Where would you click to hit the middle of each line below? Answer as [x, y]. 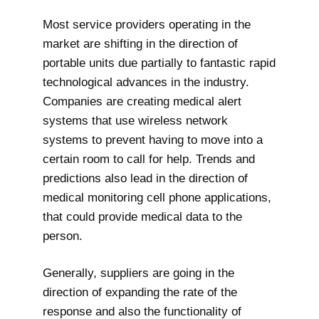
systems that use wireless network [135, 120]
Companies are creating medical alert [142, 101]
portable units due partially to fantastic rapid [159, 63]
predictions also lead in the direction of [145, 178]
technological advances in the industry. [146, 82]
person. [63, 236]
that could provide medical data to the [142, 216]
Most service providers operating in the [147, 24]
